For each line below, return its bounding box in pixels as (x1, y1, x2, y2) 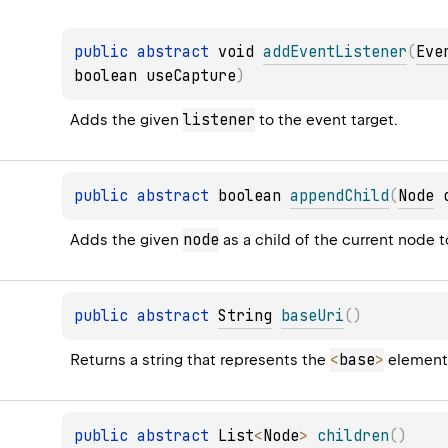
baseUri (281, 306, 345, 327)
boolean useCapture (74, 66, 237, 87)
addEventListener (263, 42, 408, 63)
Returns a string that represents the (70, 351, 331, 370)
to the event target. (255, 111, 399, 130)
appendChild (290, 186, 390, 207)
